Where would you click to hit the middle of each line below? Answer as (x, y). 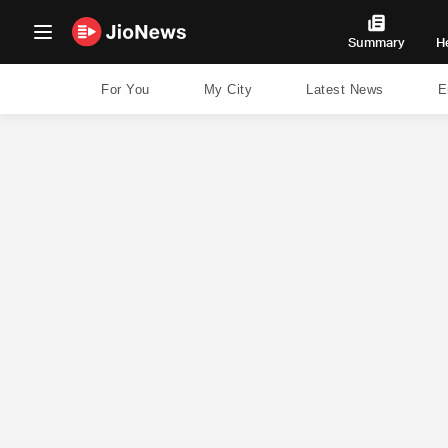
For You (125, 89)
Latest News (345, 89)
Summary (376, 42)
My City (227, 89)
